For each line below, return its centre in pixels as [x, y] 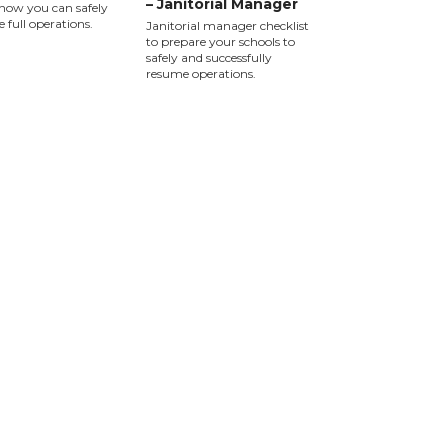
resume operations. [201, 73]
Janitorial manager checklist [227, 25]
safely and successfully [209, 57]
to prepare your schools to [220, 41]
